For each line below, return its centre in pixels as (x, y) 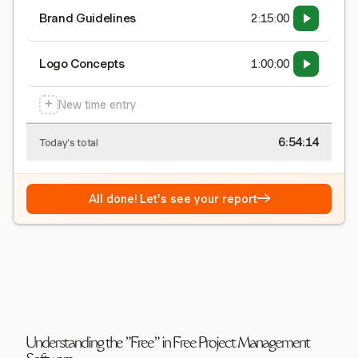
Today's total (69, 142)
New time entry (97, 105)
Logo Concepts (82, 64)
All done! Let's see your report (173, 199)
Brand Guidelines (88, 18)
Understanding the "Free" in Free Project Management (167, 344)
